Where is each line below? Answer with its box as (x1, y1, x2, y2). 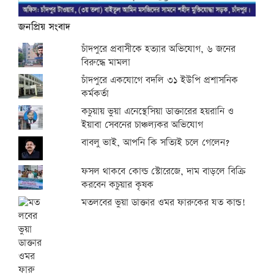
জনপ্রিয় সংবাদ (18, 20, 70, 35)
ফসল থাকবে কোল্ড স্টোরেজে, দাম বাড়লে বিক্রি (81, 165, 246, 179)
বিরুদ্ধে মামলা (81, 56, 131, 70)
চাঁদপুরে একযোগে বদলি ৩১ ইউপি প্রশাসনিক (81, 73, 239, 88)
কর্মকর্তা (81, 87, 109, 102)
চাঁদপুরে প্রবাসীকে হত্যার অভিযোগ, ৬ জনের (81, 42, 236, 57)
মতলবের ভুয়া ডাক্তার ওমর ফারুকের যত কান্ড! (81, 196, 245, 210)
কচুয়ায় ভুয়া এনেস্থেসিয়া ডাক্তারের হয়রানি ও (81, 105, 234, 119)
